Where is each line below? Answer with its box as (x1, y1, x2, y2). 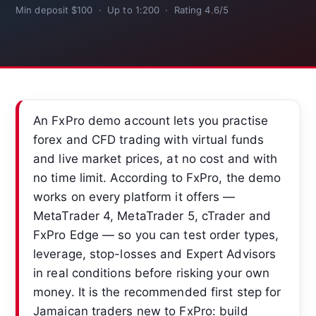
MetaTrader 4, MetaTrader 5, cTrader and (33, 208, 271, 223)
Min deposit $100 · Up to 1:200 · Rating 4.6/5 (16, 4, 229, 16)
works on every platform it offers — (33, 189, 236, 204)
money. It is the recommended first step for (33, 284, 281, 299)
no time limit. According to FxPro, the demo (33, 170, 281, 185)
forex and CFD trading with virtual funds (33, 132, 265, 147)
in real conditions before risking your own (33, 265, 270, 280)
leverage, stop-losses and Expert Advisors (33, 246, 276, 261)
